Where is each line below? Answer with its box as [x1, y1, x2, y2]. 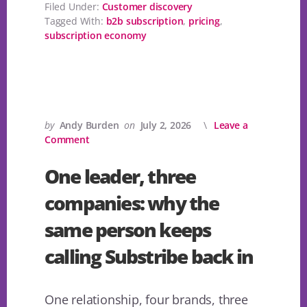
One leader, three [45, 163, 196, 190]
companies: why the [45, 190, 219, 217]
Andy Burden [59, 119, 119, 132]
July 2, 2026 [140, 119, 192, 132]
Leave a [213, 119, 248, 132]
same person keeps [45, 217, 211, 243]
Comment [45, 133, 90, 147]
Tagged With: [45, 14, 106, 28]
